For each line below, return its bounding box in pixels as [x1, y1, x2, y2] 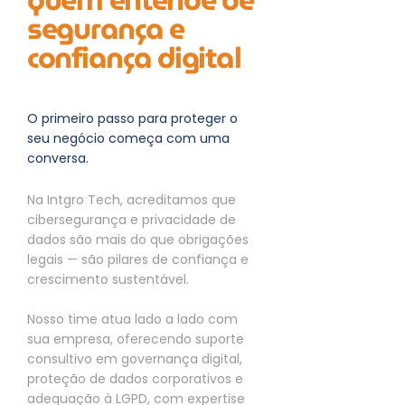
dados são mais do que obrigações [27, 231, 249, 249]
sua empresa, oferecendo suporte [27, 330, 244, 348]
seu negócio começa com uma [27, 129, 230, 147]
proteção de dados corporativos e [27, 370, 243, 388]
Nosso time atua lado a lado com [27, 310, 238, 328]
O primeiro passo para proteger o [27, 109, 238, 127]
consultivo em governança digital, [27, 350, 242, 368]
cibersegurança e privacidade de [27, 211, 236, 229]
